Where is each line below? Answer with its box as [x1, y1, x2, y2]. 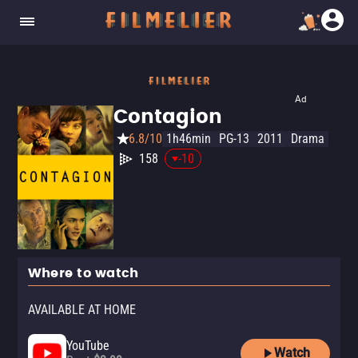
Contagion [113, 101, 222, 133]
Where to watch [28, 263, 139, 284]
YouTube [66, 338, 109, 353]
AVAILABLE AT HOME [28, 302, 136, 317]
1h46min [166, 131, 211, 146]
